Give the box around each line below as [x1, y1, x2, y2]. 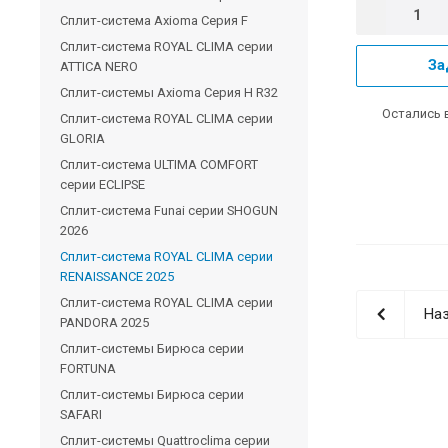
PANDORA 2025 [60, 314, 149, 330]
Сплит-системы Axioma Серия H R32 [60, 84, 278, 100]
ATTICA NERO [60, 58, 138, 74]
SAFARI [60, 406, 102, 422]
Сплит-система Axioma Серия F [60, 12, 248, 28]
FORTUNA [60, 360, 116, 376]
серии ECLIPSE [60, 176, 145, 192]
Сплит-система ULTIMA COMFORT [60, 156, 258, 172]
